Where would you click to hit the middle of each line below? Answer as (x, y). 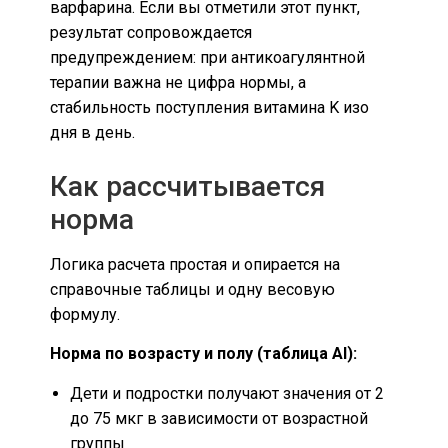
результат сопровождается (151, 32)
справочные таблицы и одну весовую (192, 289)
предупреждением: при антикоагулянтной (207, 57)
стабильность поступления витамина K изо (209, 107)
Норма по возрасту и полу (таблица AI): (203, 354)
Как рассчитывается (187, 186)
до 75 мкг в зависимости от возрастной (219, 418)
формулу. (85, 314)
